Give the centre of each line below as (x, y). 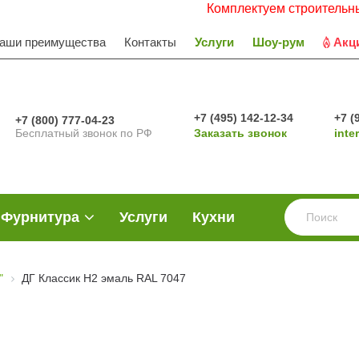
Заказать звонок (240, 133)
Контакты (150, 42)
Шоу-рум (278, 42)
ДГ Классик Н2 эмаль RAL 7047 (104, 278)
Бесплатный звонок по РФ (84, 133)
